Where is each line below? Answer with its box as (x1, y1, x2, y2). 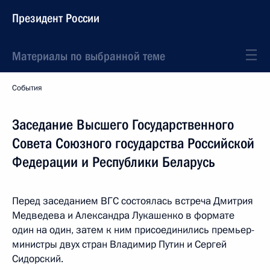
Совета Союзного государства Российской (12, 135, 254, 152)
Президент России (12, 11, 99, 25)
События (12, 83, 42, 93)
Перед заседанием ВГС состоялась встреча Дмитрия (12, 194, 253, 208)
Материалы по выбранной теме (12, 49, 165, 63)
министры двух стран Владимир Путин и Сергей (12, 237, 227, 251)
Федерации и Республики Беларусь (12, 154, 215, 171)
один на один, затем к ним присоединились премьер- (12, 223, 254, 237)
